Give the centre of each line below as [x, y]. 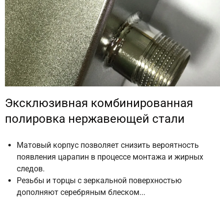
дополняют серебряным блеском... [81, 192]
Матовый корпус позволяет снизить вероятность [108, 145]
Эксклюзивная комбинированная [99, 103]
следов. [31, 169]
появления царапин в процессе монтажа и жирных [110, 157]
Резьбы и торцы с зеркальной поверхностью [99, 180]
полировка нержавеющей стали [95, 119]
